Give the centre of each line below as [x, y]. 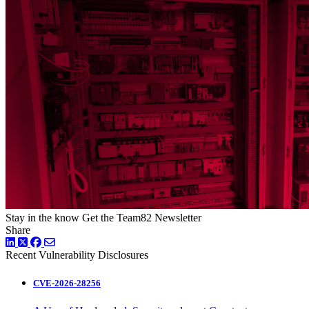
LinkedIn [37, 242]
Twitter [45, 242]
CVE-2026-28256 [67, 283]
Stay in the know [42, 218]
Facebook [65, 242]
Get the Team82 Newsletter [142, 218]
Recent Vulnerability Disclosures [77, 255]
